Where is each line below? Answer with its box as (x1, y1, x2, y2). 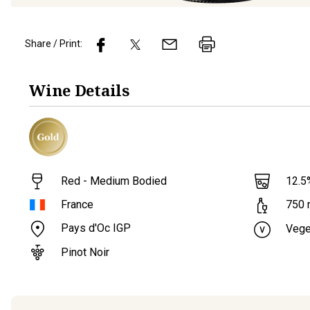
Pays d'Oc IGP (61, 221, 131, 235)
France (61, 198, 94, 212)
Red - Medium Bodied (61, 174, 167, 188)
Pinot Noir (61, 246, 110, 259)
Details (74, 79, 129, 100)
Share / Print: (25, 38, 82, 50)
